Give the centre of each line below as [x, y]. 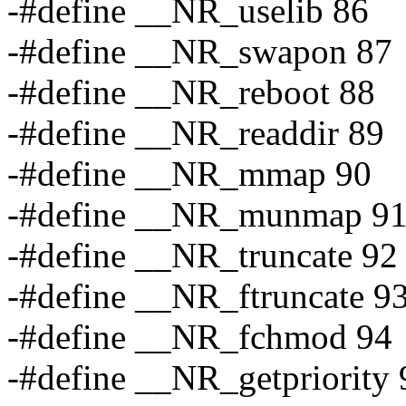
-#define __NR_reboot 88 [191, 92]
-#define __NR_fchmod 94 [200, 337]
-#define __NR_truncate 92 [203, 256]
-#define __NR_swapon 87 [200, 52]
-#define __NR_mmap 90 [189, 174]
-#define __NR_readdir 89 [196, 133]
